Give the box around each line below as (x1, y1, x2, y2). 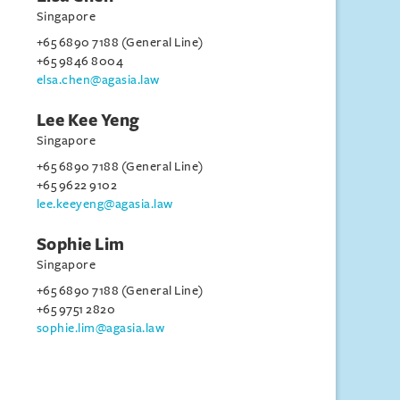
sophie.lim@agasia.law (36, 321, 165, 335)
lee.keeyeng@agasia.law (36, 197, 173, 211)
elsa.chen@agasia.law (36, 73, 160, 87)
